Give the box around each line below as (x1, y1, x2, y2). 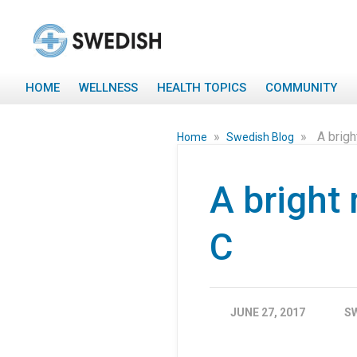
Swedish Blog (226, 131, 296, 143)
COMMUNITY (265, 80, 337, 95)
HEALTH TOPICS (157, 80, 246, 95)
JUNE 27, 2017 (230, 306, 305, 319)
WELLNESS (79, 80, 138, 95)
